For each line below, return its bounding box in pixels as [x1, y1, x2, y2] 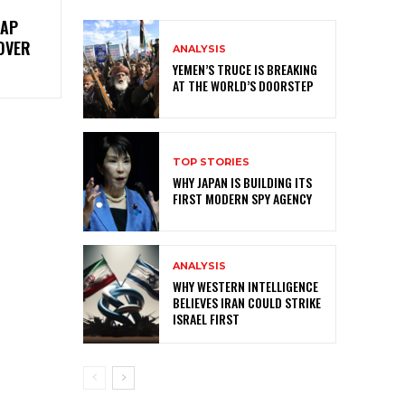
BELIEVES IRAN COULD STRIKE [173, 292, 321, 312]
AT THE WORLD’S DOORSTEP [173, 76, 314, 96]
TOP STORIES [173, 155, 250, 168]
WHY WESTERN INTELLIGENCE [173, 276, 318, 296]
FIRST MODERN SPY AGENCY [173, 188, 312, 208]
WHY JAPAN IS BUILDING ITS [173, 172, 312, 192]
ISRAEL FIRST [173, 308, 240, 328]
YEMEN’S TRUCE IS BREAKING [173, 60, 317, 80]
